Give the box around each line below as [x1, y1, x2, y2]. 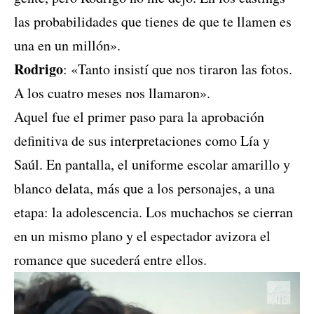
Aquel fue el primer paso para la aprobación [14, 107, 264, 127]
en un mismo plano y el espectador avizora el [14, 226, 271, 246]
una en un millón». [14, 36, 121, 55]
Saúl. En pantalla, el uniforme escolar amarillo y [14, 155, 290, 175]
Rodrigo [14, 59, 63, 80]
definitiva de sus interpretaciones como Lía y [14, 131, 270, 151]
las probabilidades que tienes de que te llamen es [14, 12, 292, 32]
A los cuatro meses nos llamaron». [14, 83, 210, 103]
